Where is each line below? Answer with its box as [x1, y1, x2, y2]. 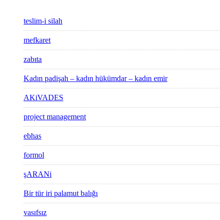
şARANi [24, 170, 52, 179]
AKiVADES [24, 93, 63, 102]
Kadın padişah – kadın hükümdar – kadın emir [24, 74, 167, 83]
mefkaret [24, 36, 51, 45]
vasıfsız [24, 208, 47, 217]
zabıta [24, 55, 42, 64]
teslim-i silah [24, 17, 62, 26]
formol [24, 151, 44, 160]
